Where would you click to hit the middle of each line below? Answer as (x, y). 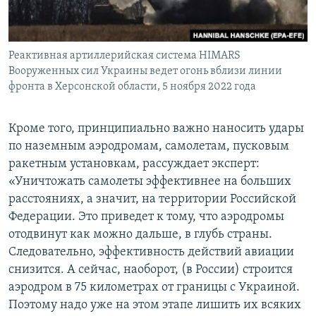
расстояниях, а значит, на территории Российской (152, 200)
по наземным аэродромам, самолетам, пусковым (149, 147)
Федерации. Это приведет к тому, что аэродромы (146, 217)
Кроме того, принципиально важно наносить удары (156, 129)
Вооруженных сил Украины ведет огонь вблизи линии (145, 72)
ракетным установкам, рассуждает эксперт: (134, 164)
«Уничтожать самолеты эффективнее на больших (150, 182)
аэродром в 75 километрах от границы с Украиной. (154, 288)
